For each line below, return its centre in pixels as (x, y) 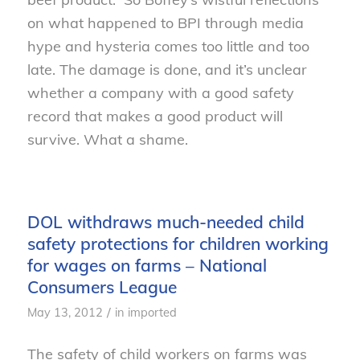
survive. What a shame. (107, 139)
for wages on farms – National (147, 265)
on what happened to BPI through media (165, 22)
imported (152, 312)
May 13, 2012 (65, 312)
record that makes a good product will (155, 116)
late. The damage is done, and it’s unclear (167, 69)
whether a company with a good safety (160, 92)
